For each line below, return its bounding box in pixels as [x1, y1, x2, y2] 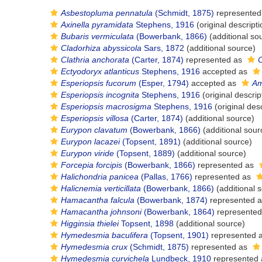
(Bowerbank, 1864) [142, 207, 215, 216]
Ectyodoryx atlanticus [61, 67, 139, 76]
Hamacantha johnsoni [61, 207, 142, 216]
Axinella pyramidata [61, 20, 133, 29]
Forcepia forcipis [61, 160, 122, 170]
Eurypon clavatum [61, 125, 127, 135]
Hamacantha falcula [61, 195, 135, 205]
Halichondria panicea [61, 172, 139, 181]
